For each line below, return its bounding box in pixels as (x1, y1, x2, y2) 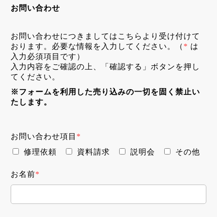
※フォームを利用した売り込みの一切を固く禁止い (11, 88, 201, 96)
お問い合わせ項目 (11, 132, 77, 140)
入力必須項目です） (11, 52, 85, 61)
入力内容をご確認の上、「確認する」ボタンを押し (11, 62, 201, 71)
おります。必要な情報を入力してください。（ (11, 42, 184, 50)
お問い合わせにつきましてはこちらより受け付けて (11, 32, 201, 40)
